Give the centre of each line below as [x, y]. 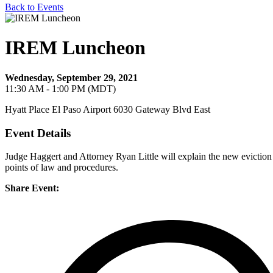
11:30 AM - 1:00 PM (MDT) [60, 88]
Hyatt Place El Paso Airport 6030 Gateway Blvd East [108, 109]
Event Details [38, 133]
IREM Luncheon [75, 48]
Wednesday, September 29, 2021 [71, 77]
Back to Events [34, 7]
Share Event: [32, 188]
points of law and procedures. [62, 168]
